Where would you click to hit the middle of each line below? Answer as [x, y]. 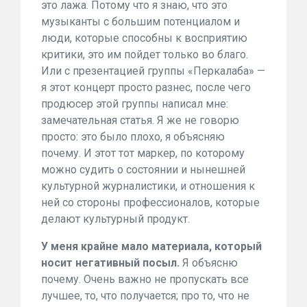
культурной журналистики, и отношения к [148, 186]
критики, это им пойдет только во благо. [145, 54]
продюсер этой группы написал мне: [135, 104]
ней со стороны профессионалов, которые [150, 202]
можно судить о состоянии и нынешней [143, 170]
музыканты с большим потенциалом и [140, 22]
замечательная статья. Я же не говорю [140, 120]
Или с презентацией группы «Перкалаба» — [153, 71]
